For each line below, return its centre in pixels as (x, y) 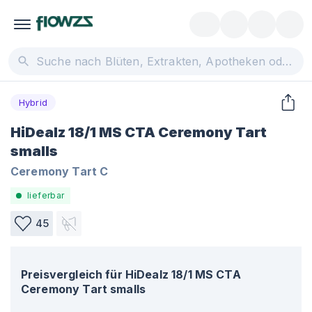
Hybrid (33, 102)
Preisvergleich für (72, 274)
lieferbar (46, 195)
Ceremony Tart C (60, 171)
